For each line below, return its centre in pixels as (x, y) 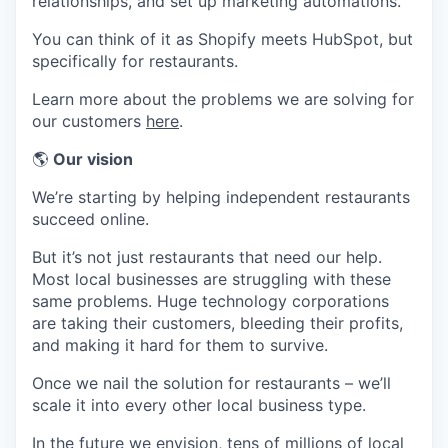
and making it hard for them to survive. (180, 345)
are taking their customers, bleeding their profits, (217, 323)
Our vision (93, 159)
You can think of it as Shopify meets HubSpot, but (222, 39)
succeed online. (90, 219)
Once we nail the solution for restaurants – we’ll (211, 383)
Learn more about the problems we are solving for (223, 99)
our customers (89, 121)
